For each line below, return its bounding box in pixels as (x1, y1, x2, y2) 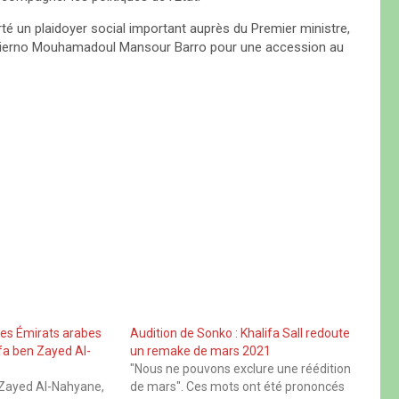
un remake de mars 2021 (129, 344, 271, 359)
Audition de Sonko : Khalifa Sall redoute (129, 326, 350, 341)
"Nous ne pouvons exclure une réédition (129, 362, 351, 377)
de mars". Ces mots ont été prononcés (129, 379, 345, 395)
